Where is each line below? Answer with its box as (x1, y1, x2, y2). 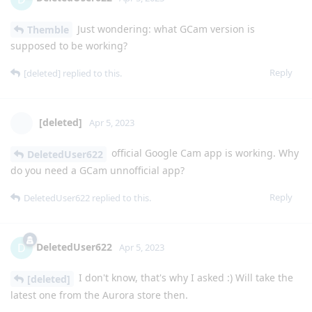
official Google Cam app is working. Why (109, 146, 299, 160)
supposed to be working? (10, 39, 127, 53)
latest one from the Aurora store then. (10, 288, 188, 302)
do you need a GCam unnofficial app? (10, 164, 185, 178)
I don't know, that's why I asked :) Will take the (76, 271, 293, 285)
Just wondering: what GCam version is (75, 22, 255, 36)
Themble (27, 23, 69, 37)
